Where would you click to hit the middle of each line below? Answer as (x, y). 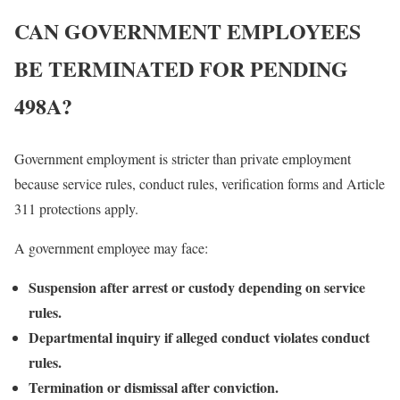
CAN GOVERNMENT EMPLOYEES (187, 30)
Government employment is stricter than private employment (183, 158)
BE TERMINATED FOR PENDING (181, 68)
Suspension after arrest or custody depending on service (197, 287)
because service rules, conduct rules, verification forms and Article (200, 183)
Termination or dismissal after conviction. (154, 387)
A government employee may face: (111, 247)
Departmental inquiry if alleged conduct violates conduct (199, 337)
